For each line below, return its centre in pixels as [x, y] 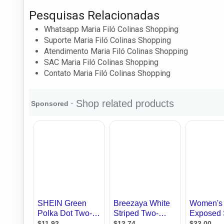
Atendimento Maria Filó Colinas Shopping [116, 51]
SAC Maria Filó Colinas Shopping [101, 62]
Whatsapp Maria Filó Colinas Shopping [111, 29]
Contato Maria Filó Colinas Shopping [107, 73]
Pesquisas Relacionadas [94, 15]
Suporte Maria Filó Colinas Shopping [107, 40]
